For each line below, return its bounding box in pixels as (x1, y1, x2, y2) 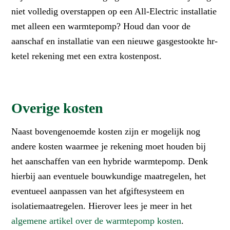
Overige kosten (11, 100, 104, 116)
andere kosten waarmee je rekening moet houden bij (11, 141, 206, 151)
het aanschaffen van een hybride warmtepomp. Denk (11, 156, 208, 166)
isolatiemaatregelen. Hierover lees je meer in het (11, 200, 193, 211)
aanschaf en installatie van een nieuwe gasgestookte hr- (11, 35, 218, 46)
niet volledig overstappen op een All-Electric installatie (11, 6, 217, 16)
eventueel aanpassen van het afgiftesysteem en (11, 185, 185, 196)
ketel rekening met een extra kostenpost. (11, 50, 162, 61)
